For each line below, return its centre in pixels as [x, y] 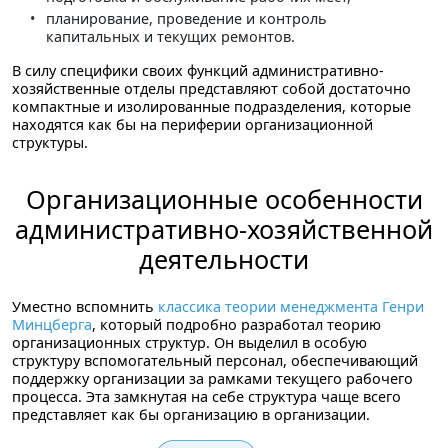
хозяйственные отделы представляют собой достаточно [211, 88]
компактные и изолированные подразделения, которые [211, 106]
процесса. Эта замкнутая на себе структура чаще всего [206, 396]
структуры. [50, 142]
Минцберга [52, 324]
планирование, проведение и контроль [186, 18]
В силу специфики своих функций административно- [198, 70]
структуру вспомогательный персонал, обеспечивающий [215, 360]
